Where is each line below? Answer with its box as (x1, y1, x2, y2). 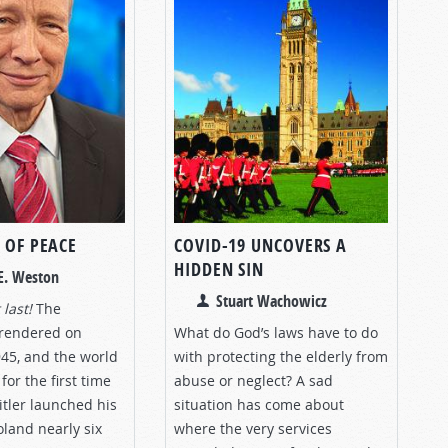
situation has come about (174, 394, 344, 414)
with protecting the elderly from (174, 346, 388, 366)
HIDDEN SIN (174, 256, 265, 282)
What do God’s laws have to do (174, 322, 378, 342)
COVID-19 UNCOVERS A (174, 232, 348, 258)
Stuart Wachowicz (216, 289, 327, 312)
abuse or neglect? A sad (174, 370, 333, 390)
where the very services (174, 418, 332, 438)
